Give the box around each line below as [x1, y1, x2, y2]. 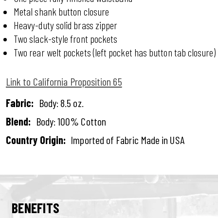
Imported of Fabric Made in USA [71, 133, 184, 146]
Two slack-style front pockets [14, 32, 118, 45]
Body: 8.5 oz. [38, 96, 84, 109]
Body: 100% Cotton [36, 115, 106, 127]
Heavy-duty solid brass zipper [14, 18, 118, 31]
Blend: [6, 115, 31, 127]
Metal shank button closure [14, 5, 109, 18]
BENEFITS [12, 200, 60, 216]
